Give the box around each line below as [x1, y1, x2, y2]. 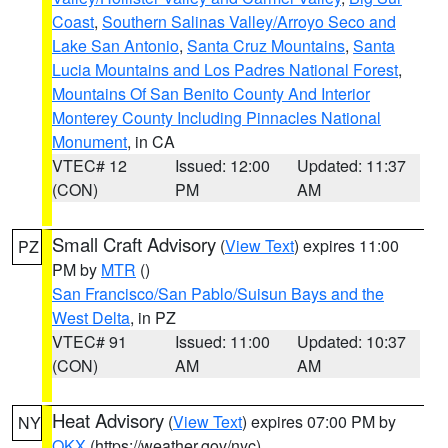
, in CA [127, 130, 175, 153]
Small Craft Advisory [52, 231, 216, 257]
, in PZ [130, 306, 176, 329]
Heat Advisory [52, 407, 164, 433]
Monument [52, 130, 127, 153]
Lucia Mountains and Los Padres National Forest [52, 58, 398, 81]
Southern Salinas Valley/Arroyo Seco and [102, 10, 396, 33]
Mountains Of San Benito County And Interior [52, 82, 370, 105]
